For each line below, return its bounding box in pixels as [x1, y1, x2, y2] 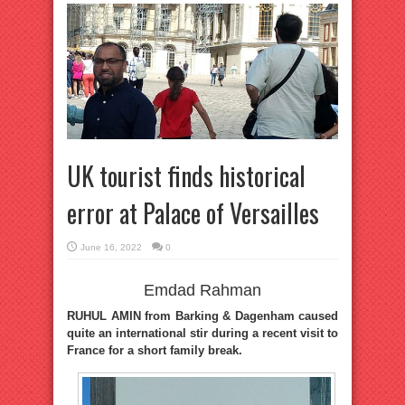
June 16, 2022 [80, 242, 142, 252]
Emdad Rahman [144, 281, 261, 299]
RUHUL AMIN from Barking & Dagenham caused [67, 309, 338, 323]
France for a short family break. [67, 344, 242, 357]
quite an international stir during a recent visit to [67, 326, 338, 340]
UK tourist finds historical [67, 157, 306, 194]
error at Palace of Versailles [67, 194, 319, 231]
